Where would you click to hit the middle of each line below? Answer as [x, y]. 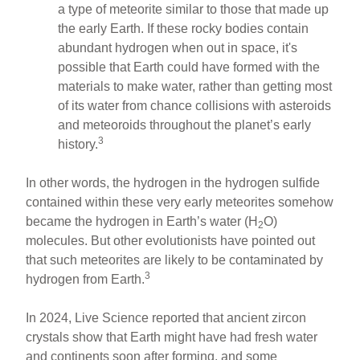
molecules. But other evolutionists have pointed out [171, 240]
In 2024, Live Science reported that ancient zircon [166, 317]
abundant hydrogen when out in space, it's [178, 47]
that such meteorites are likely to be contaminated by [175, 260]
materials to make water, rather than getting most [195, 86]
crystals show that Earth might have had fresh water [172, 337]
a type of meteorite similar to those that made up [194, 9]
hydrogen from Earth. [86, 279]
